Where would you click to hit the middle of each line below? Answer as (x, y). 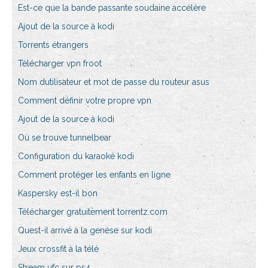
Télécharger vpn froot (60, 64)
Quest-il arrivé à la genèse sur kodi (85, 231)
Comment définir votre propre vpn (85, 101)
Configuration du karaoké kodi (76, 156)
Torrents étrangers (53, 45)
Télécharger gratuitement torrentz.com (93, 212)
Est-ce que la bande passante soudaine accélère (112, 8)
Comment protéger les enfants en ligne (94, 175)
